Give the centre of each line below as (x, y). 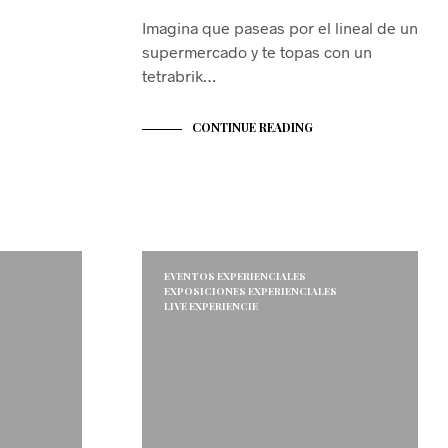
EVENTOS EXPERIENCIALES (235, 276)
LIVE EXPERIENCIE (211, 306)
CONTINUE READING (252, 127)
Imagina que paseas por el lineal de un (280, 28)
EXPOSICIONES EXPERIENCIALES (250, 291)
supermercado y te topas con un (257, 52)
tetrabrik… (179, 76)
